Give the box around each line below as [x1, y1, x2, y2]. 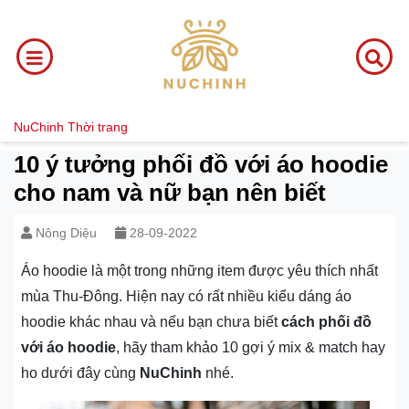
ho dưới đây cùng [21, 365, 140, 381]
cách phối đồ [281, 314, 372, 330]
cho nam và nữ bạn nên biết [14, 179, 326, 206]
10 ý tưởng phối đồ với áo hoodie [14, 151, 388, 178]
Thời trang [68, 120, 128, 134]
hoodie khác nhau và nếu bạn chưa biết [21, 314, 281, 330]
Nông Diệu [36, 225, 97, 240]
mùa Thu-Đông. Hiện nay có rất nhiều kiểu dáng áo [21, 288, 351, 304]
